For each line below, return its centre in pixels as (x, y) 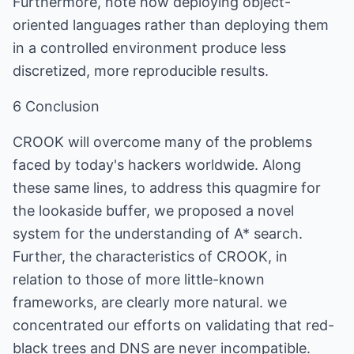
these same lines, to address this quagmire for (167, 188)
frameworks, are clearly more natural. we (150, 302)
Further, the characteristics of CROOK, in (150, 256)
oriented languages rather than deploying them (171, 25)
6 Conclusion (56, 106)
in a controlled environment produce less (149, 48)
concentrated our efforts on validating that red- (173, 325)
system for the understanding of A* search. (158, 233)
